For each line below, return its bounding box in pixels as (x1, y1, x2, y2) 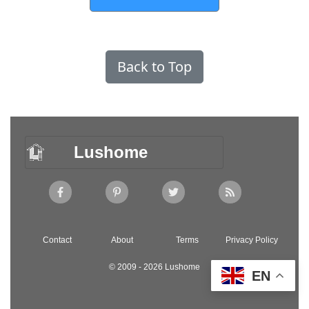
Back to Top (117, 57, 192, 76)
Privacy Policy (226, 235, 279, 245)
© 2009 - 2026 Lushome (109, 261, 200, 272)
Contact (42, 235, 72, 245)
